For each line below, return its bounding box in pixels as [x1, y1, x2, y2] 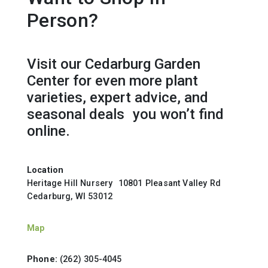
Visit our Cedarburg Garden [26, 56, 200, 73]
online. [26, 123, 70, 140]
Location [26, 165, 64, 175]
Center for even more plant [26, 72, 198, 90]
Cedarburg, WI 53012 [26, 191, 113, 202]
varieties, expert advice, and [26, 89, 208, 106]
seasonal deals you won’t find [26, 106, 224, 123]
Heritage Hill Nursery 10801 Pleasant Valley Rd [26, 178, 227, 188]
